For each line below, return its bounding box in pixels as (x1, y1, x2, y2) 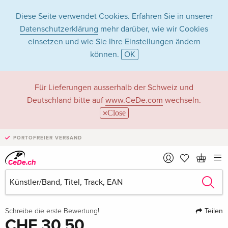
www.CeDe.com (105, 95, 163, 105)
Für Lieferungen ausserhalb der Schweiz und (35, 82, 193, 93)
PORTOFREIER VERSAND (13, 135, 82, 141)
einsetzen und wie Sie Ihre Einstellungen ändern (27, 37, 201, 47)
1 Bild (94, 192, 109, 199)
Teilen (202, 206, 223, 215)
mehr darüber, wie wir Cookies (98, 24, 208, 34)
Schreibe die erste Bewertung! (5, 207, 99, 215)
